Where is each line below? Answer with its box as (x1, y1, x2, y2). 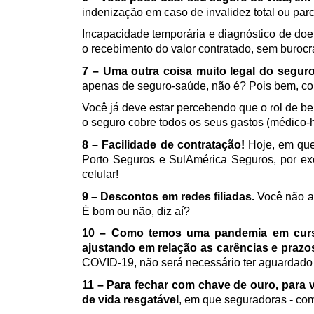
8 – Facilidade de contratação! (82, 139, 245, 151)
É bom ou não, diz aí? (82, 205, 190, 217)
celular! (82, 168, 118, 181)
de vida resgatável (82, 294, 179, 306)
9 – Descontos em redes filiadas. (82, 190, 255, 203)
